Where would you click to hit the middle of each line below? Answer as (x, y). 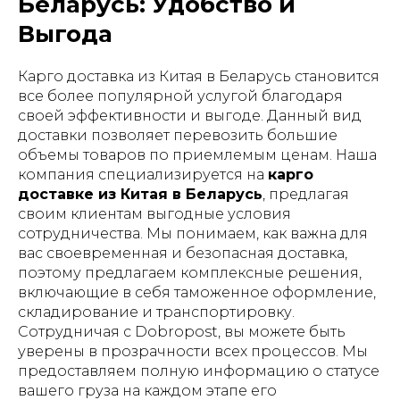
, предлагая (306, 194)
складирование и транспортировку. (156, 312)
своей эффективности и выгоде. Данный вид (190, 116)
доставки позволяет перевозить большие (178, 135)
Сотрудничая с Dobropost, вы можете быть (182, 332)
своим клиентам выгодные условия (154, 214)
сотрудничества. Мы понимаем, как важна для (193, 233)
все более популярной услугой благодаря (180, 96)
